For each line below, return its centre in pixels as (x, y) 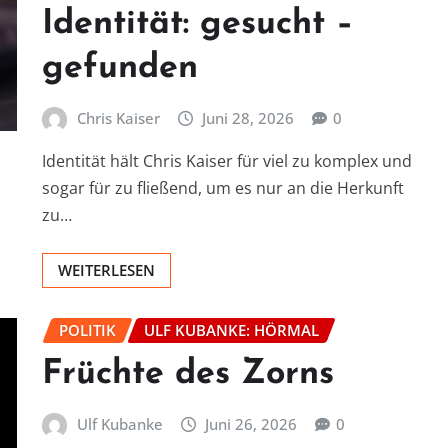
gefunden (120, 68)
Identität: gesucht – (198, 24)
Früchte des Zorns (188, 374)
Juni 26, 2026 (251, 423)
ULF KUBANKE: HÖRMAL (231, 330)
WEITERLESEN (106, 270)
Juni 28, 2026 (248, 117)
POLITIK (87, 330)
